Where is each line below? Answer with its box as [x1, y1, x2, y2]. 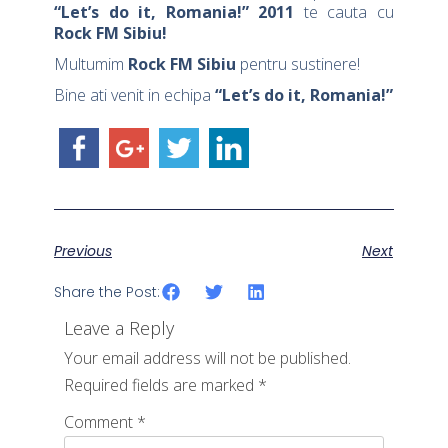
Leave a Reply [64, 315, 174, 340]
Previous [54, 241, 112, 262]
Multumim [54, 53, 128, 76]
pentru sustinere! [236, 53, 360, 76]
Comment [64, 410, 137, 433]
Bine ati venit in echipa [54, 84, 211, 107]
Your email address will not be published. [64, 346, 351, 369]
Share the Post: [54, 282, 160, 303]
